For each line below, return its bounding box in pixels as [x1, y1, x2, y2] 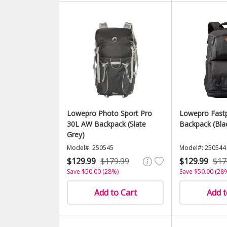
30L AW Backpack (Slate [67, 119, 146, 129]
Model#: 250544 [179, 143, 226, 152]
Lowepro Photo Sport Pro [67, 108, 152, 118]
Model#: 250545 [67, 143, 113, 152]
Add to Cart [94, 187, 137, 198]
